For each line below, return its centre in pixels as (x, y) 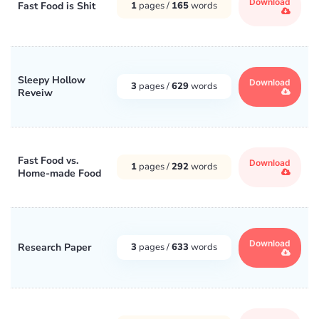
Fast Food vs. (48, 160)
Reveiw (35, 93)
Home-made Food (59, 173)
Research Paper (54, 247)
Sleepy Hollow (52, 80)
